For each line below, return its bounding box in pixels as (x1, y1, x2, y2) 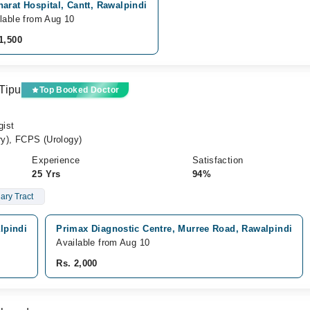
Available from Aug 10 (56, 237, 150, 248)
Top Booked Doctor (39, 85, 120, 95)
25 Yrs (32, 169, 61, 179)
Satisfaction (192, 155, 244, 165)
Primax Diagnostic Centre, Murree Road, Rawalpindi (56, 224, 293, 234)
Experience (32, 155, 80, 165)
